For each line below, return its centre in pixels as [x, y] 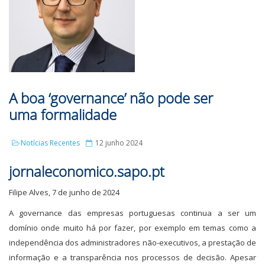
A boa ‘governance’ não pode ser [111, 98]
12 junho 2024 [118, 143]
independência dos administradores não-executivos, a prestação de [132, 243]
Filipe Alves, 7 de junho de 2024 [64, 192]
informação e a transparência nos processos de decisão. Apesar [132, 257]
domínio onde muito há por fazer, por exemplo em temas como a [132, 228]
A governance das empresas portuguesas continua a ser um [132, 213]
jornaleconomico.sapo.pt [87, 171]
